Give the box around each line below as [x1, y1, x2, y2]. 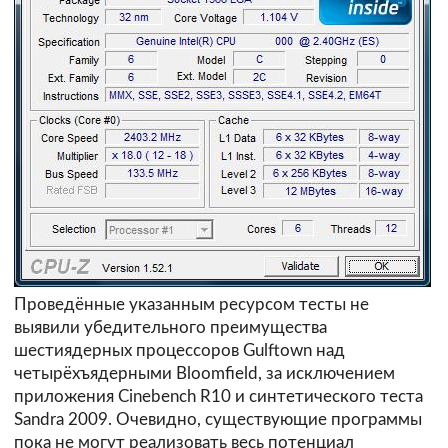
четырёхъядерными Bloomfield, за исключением [14, 365, 395, 383]
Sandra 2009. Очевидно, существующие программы [14, 411, 422, 429]
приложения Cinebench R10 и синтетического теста [14, 388, 423, 406]
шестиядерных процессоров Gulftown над [14, 342, 345, 360]
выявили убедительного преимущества [14, 319, 327, 337]
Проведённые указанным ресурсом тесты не [14, 296, 369, 314]
